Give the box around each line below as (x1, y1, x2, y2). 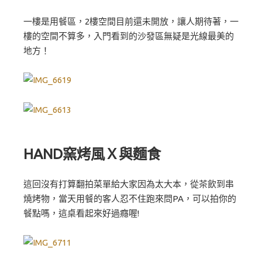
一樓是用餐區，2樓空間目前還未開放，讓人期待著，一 (23, 16, 239, 26)
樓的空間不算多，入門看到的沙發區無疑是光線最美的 (23, 30, 234, 41)
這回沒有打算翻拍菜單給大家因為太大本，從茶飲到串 (23, 178, 234, 189)
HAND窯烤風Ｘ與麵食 (23, 145, 161, 162)
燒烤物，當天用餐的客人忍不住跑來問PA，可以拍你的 (23, 193, 236, 204)
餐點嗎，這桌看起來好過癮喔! (23, 208, 139, 218)
